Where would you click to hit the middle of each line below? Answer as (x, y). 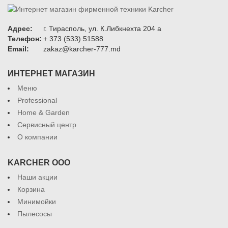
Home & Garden (44, 112)
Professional (37, 100)
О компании (37, 137)
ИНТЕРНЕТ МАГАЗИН (51, 74)
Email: (18, 49)
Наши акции (37, 177)
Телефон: (25, 39)
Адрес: (20, 28)
